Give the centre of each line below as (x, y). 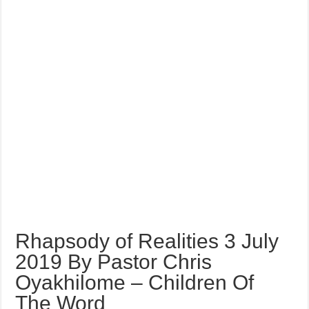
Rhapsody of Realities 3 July (147, 241)
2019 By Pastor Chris (114, 262)
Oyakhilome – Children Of (135, 282)
